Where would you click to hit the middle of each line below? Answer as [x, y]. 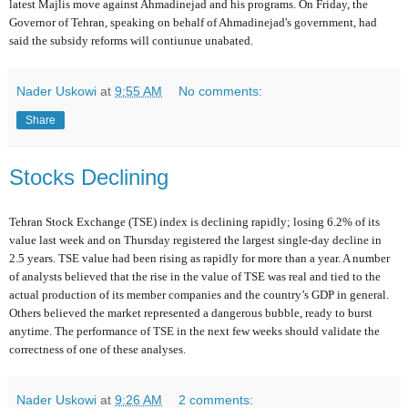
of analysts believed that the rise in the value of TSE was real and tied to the [195, 276]
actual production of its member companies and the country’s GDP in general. [199, 294]
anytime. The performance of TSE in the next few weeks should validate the [194, 331]
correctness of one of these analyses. [97, 349]
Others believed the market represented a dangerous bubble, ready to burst [191, 312]
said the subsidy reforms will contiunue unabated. [131, 40]
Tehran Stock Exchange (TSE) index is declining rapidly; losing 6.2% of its [194, 221]
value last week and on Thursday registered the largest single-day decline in [195, 240]
